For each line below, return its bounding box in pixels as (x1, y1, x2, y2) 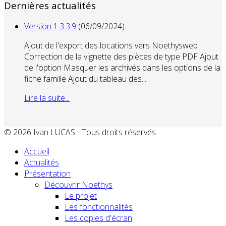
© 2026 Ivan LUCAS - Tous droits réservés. (4, 127, 157, 138)
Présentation (24, 168, 71, 180)
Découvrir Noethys (44, 179, 112, 191)
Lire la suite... (24, 92, 70, 104)
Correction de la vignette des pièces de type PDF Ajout (24, 51, 218, 63)
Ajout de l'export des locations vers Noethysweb (24, 40, 198, 51)
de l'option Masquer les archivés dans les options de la (24, 62, 220, 74)
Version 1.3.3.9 (24, 21, 76, 32)
